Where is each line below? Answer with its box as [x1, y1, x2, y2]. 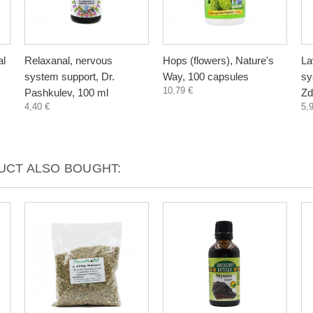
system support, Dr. [24, 71, 115, 82]
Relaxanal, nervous [24, 54, 112, 66]
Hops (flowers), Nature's [163, 54, 274, 66]
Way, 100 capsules [163, 71, 249, 82]
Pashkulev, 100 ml [24, 87, 108, 99]
